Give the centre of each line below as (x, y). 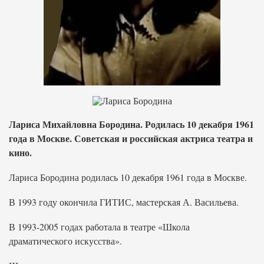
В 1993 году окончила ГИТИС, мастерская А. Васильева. (124, 202)
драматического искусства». (65, 241)
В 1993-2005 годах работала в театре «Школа (99, 227)
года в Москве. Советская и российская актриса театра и (131, 138)
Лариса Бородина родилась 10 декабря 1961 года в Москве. (128, 177)
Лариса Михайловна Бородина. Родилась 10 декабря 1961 (131, 124)
